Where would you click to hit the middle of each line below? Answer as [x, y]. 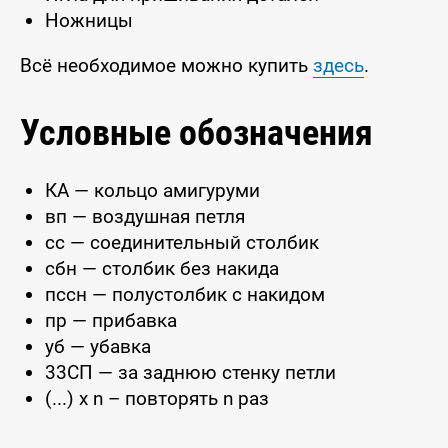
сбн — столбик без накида [162, 268]
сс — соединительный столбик [182, 242]
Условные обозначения [196, 133]
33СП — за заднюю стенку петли [190, 372]
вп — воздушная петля [145, 216]
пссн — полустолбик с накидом [185, 294]
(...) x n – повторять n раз [157, 398]
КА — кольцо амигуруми [152, 190]
